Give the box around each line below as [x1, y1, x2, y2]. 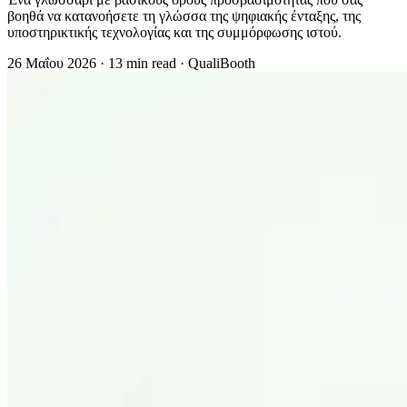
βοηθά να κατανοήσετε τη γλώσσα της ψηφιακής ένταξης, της [7, 7, 361, 24]
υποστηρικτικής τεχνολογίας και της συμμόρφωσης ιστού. [7, 24, 342, 40]
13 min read [108, 55, 176, 71]
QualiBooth [188, 55, 255, 71]
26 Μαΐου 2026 [7, 55, 96, 71]
